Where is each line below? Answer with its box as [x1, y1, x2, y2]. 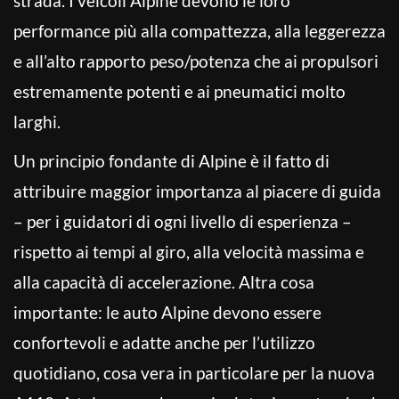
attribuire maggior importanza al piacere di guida [13, 180, 381, 201]
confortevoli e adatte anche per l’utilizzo [13, 331, 315, 353]
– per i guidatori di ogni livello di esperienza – [13, 210, 352, 232]
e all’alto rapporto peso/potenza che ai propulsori [13, 50, 379, 71]
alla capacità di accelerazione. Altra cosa [13, 271, 314, 292]
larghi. [13, 110, 61, 132]
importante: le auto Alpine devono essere [13, 301, 322, 322]
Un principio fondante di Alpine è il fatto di [13, 150, 330, 171]
